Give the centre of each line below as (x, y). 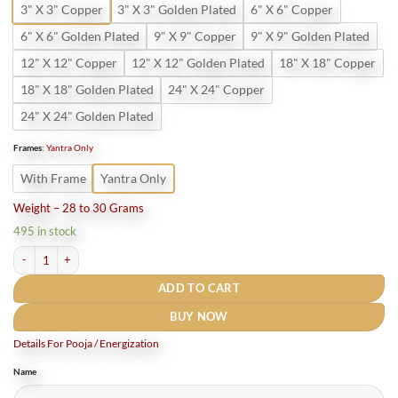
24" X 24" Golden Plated (87, 116)
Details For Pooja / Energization (86, 343)
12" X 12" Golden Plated (198, 63)
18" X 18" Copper (327, 63)
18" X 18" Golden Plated (87, 90)
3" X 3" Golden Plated (177, 10)
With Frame (53, 179)
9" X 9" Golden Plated (310, 36)
